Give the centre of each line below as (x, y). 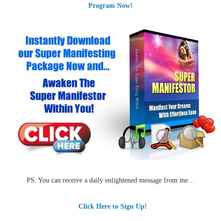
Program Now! (110, 5)
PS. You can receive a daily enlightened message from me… (110, 180)
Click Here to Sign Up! (112, 206)
